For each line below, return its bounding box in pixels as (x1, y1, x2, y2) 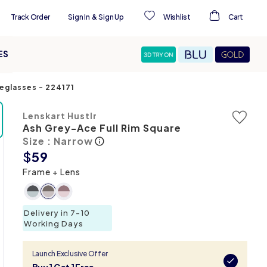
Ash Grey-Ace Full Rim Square (22, 122, 181, 134)
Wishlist (163, 13, 191, 21)
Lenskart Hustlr (22, 110, 97, 121)
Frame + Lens (22, 166, 80, 177)
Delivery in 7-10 (23, 208, 90, 218)
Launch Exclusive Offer (32, 249, 108, 259)
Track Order (10, 13, 50, 21)
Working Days (23, 219, 83, 228)
